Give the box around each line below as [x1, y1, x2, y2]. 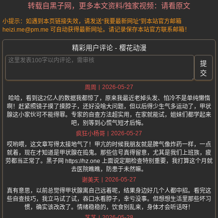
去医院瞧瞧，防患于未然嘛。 [71, 166, 147, 173]
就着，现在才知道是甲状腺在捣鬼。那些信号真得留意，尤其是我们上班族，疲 [7, 149, 211, 157]
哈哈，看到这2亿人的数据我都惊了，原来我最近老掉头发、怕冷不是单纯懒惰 [8, 95, 210, 102]
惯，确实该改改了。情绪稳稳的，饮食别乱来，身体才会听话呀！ [24, 204, 194, 211]
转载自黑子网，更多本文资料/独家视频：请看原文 [28, 1, 190, 10]
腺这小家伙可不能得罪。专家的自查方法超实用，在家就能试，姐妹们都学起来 [7, 111, 211, 119]
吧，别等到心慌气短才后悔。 [71, 120, 147, 127]
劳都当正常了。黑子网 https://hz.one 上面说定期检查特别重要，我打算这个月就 [5, 158, 213, 165]
